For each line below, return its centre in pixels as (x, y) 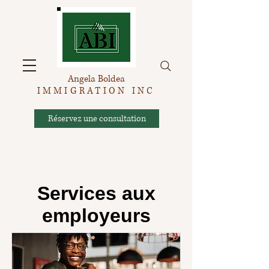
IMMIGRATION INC (96, 91)
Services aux (96, 193)
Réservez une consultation (97, 118)
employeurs (96, 216)
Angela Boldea (96, 79)
